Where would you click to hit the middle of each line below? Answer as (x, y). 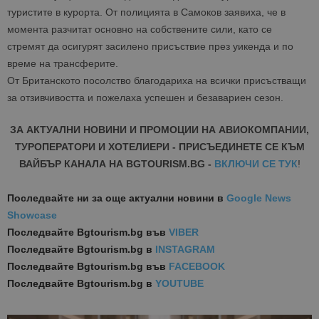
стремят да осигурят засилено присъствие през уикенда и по (150, 47)
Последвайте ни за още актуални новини (111, 198)
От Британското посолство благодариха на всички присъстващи (157, 81)
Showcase (32, 215)
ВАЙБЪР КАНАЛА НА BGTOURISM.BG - (115, 164)
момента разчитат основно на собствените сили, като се (140, 30)
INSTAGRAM (185, 250)
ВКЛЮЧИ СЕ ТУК (256, 164)
